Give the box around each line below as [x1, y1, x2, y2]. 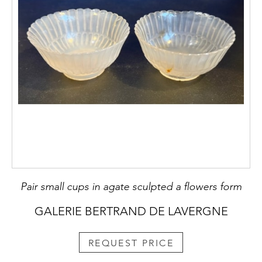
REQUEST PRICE [88, 237, 174, 249]
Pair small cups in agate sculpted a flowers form [20, 180, 242, 194]
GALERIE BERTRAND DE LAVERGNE [34, 204, 228, 219]
